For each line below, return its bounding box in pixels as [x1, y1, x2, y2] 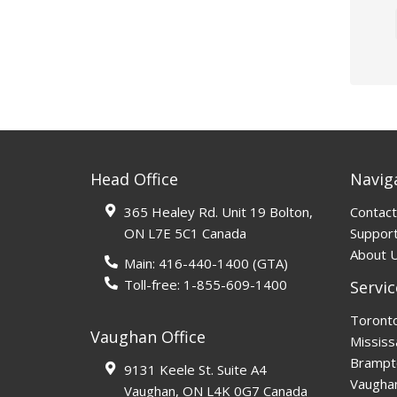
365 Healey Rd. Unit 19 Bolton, [123, 202, 313, 221]
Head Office [90, 167, 178, 190]
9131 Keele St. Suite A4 [123, 361, 267, 378]
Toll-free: [123, 275, 183, 293]
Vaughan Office [90, 326, 206, 347]
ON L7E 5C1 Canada [123, 223, 246, 242]
